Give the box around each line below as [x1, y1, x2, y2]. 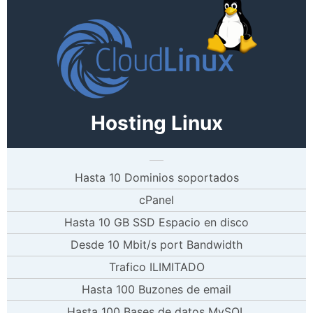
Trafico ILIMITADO [108, 259, 205, 274]
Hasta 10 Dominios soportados [74, 170, 239, 184]
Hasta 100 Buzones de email [82, 282, 231, 296]
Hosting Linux [90, 110, 223, 135]
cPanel [139, 192, 174, 207]
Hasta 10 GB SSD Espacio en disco [64, 214, 249, 229]
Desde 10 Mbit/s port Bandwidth [71, 237, 242, 252]
